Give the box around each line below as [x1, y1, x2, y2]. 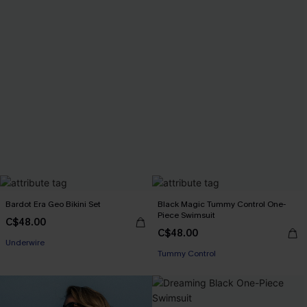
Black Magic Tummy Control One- [158, 199, 286, 210]
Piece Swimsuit [158, 210, 215, 221]
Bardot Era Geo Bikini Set [5, 199, 101, 210]
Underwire [5, 237, 45, 248]
